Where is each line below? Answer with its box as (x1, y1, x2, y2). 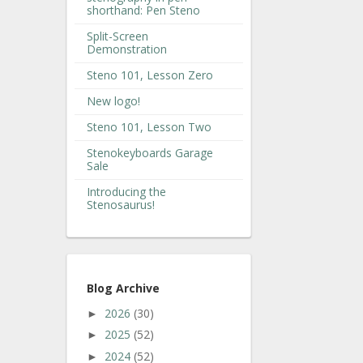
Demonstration (87, 41, 167, 57)
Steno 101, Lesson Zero (87, 66, 213, 83)
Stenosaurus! (87, 196, 155, 212)
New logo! (87, 92, 140, 109)
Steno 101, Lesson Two (87, 118, 211, 135)
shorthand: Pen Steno (87, 2, 200, 18)
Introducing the (87, 183, 166, 199)
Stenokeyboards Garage (87, 144, 213, 160)
